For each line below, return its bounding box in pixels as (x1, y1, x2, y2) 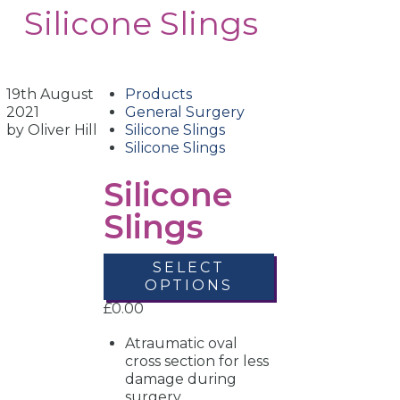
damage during (125, 371, 237, 388)
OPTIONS (145, 277, 234, 295)
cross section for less (125, 353, 270, 371)
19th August (6, 85, 95, 103)
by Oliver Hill (6, 121, 98, 138)
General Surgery (125, 103, 246, 121)
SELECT (153, 259, 226, 277)
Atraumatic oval (125, 335, 238, 353)
